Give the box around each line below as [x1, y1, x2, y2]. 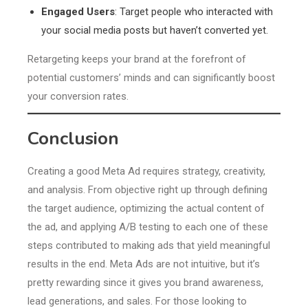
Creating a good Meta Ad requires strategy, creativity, [27, 165, 265, 178]
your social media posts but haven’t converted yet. [41, 24, 268, 37]
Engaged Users [41, 5, 115, 19]
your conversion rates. [27, 90, 129, 103]
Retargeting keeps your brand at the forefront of [27, 53, 246, 66]
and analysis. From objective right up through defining [27, 184, 267, 197]
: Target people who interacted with [115, 5, 273, 19]
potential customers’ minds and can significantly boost [27, 71, 275, 85]
